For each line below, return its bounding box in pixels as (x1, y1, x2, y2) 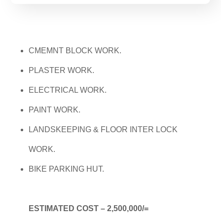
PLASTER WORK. (29, 66, 95, 75)
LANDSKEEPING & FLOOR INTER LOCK (29, 125, 178, 134)
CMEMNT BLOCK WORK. (29, 46, 122, 55)
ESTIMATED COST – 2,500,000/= (29, 204, 149, 213)
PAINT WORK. (29, 106, 81, 114)
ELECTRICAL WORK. (29, 86, 107, 95)
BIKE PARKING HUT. (29, 165, 105, 174)
